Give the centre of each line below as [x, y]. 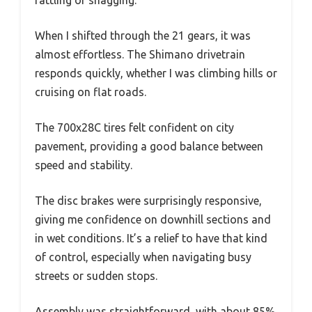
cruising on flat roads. [91, 92]
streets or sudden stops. [96, 275]
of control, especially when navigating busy [143, 257]
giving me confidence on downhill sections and [153, 219]
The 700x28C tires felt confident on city [134, 127]
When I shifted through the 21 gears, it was [143, 35]
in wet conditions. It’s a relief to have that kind [151, 238]
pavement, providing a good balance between [149, 146]
